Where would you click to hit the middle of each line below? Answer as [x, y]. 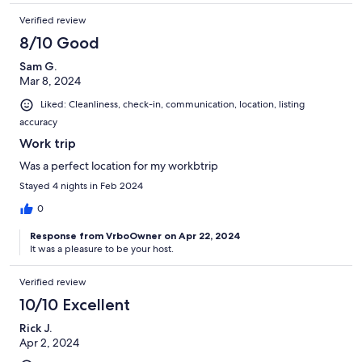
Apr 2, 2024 [49, 342]
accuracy [38, 122]
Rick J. [36, 328]
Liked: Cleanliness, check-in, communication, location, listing [173, 105]
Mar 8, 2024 [50, 81]
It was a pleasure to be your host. [102, 248]
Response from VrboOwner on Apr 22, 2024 [135, 235]
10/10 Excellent [75, 304]
